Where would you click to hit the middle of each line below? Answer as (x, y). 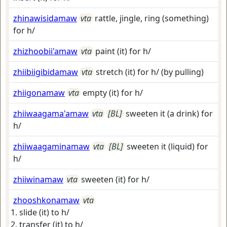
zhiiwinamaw (38, 179)
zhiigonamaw (39, 93)
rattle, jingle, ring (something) (152, 18)
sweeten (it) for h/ (115, 179)
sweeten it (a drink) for (169, 113)
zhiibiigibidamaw (46, 72)
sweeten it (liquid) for (167, 146)
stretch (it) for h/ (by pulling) (150, 72)
